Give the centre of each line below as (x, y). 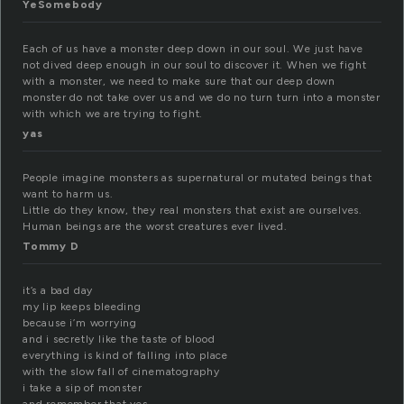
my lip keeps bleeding (82, 307)
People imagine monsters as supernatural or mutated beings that (197, 178)
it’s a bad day (58, 291)
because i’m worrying (80, 323)
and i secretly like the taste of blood (119, 340)
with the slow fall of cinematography (121, 372)
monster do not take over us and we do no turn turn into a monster (202, 98)
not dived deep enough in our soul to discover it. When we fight (195, 65)
